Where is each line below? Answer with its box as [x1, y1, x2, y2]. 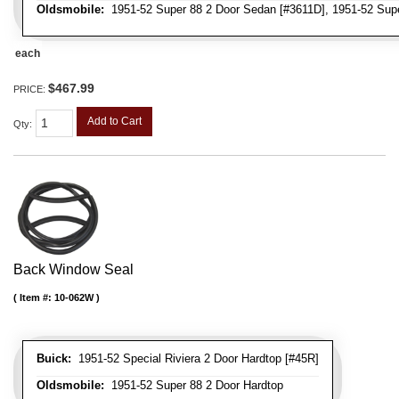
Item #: [20, 291, 54, 303]
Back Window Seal [13, 261, 134, 277]
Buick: [37, 351, 71, 365]
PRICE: [13, 83, 48, 94]
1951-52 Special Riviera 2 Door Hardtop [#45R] [71, 351, 319, 365]
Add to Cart [87, 114, 142, 127]
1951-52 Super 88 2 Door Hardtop [104, 378, 283, 392]
